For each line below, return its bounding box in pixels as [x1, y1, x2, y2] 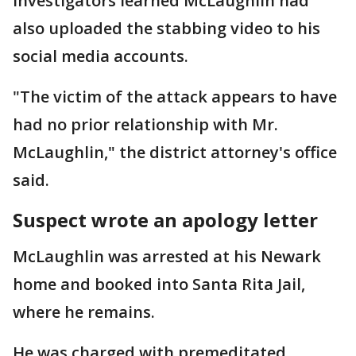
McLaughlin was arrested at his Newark [13, 245, 321, 267]
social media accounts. [13, 44, 188, 67]
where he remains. [13, 300, 155, 323]
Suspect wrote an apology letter [13, 206, 318, 233]
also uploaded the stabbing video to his [13, 17, 320, 39]
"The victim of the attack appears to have [13, 85, 337, 107]
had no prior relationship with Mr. [13, 113, 278, 135]
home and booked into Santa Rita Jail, [13, 273, 305, 295]
